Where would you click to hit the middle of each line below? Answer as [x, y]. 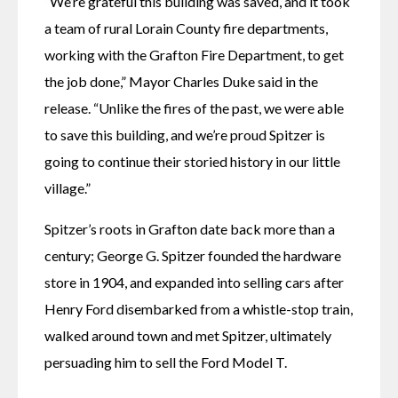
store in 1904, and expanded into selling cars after [194, 282]
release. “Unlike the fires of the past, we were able [194, 107]
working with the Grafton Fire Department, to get [194, 54]
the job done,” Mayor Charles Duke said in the [181, 81]
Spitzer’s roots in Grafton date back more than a [190, 228]
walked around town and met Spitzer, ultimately [188, 335]
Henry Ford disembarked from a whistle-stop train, [199, 308]
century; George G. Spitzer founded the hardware [193, 255]
